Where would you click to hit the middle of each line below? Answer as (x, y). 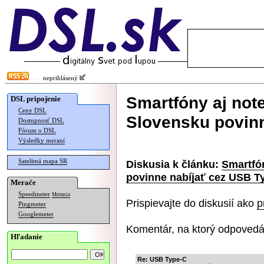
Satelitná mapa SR (43, 161)
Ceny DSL (32, 110)
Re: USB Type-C (162, 259)
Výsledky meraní (42, 141)
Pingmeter (32, 204)
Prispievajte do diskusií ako (192, 203)
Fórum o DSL (37, 131)
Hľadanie (27, 237)
